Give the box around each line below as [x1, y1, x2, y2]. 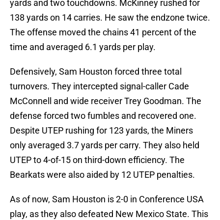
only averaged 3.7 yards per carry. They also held [10, 140, 199, 151]
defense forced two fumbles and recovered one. [10, 110, 196, 121]
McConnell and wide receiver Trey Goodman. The [10, 96, 201, 107]
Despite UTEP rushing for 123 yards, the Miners [10, 125, 193, 136]
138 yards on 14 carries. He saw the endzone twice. [10, 12, 210, 23]
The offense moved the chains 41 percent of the [10, 27, 196, 38]
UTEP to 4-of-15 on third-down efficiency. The [10, 155, 185, 165]
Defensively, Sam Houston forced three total [10, 66, 182, 77]
